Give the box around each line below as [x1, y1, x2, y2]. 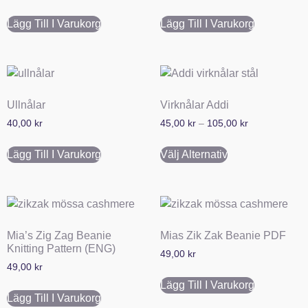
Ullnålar [7, 99, 45, 111]
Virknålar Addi [159, 99, 229, 111]
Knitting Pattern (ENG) [7, 242, 115, 254]
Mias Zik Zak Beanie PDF [159, 229, 286, 241]
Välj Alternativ [159, 148, 228, 160]
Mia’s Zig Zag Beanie [7, 229, 111, 241]
